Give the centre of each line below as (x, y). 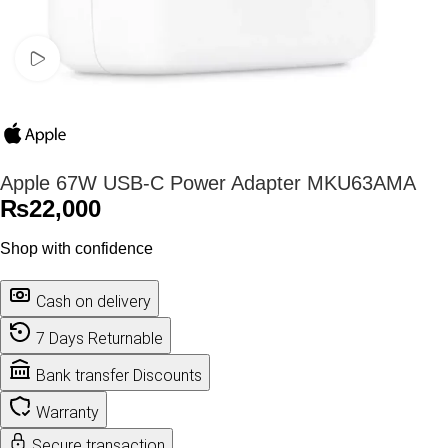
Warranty (67, 412)
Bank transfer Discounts (119, 375)
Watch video (102, 58)
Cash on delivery (93, 301)
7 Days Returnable (99, 338)
